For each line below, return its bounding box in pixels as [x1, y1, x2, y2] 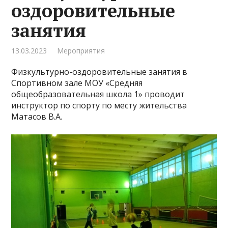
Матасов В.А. [11, 111, 63, 122]
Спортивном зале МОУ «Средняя [11, 77, 143, 89]
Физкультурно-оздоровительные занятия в [11, 66, 188, 77]
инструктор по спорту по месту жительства [11, 100, 187, 111]
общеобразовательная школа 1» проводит [11, 89, 185, 100]
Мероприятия [57, 46, 105, 55]
